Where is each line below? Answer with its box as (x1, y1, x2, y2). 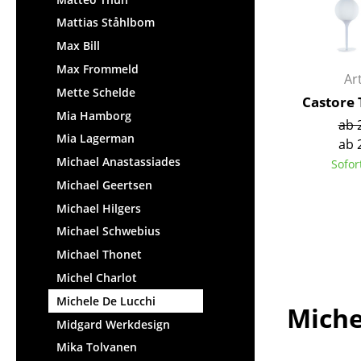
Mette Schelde (56, 84, 135, 100)
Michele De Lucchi (56, 293, 156, 309)
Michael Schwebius (56, 223, 160, 239)
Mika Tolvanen (56, 339, 137, 355)
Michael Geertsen (56, 176, 152, 193)
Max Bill (56, 38, 100, 54)
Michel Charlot (56, 269, 137, 285)
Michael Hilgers (56, 200, 141, 216)
